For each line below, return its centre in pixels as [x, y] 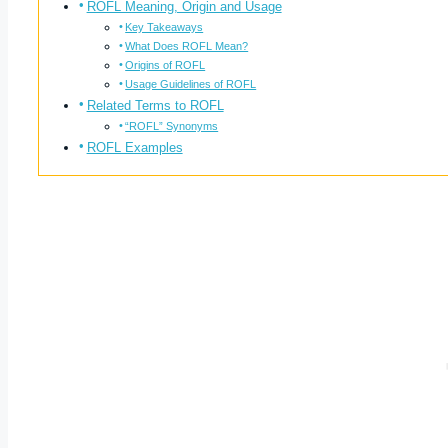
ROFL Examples [134, 147]
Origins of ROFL [165, 64]
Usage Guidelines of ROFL [191, 83]
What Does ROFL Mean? [187, 45]
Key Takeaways [164, 26]
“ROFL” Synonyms [172, 125]
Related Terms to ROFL [155, 105]
